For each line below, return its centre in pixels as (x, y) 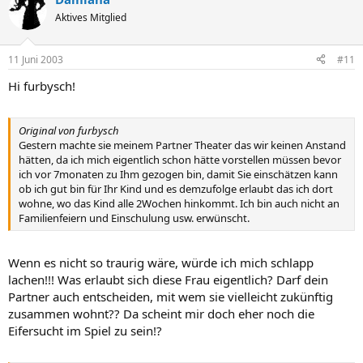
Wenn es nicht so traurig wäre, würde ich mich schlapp (161, 262)
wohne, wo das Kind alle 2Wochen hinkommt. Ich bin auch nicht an (179, 203)
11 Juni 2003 (36, 59)
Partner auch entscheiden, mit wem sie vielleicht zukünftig (171, 296)
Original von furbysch (69, 130)
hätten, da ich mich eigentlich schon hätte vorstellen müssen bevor (180, 160)
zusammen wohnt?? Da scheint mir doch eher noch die (161, 313)
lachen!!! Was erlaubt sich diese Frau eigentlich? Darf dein (168, 279)
